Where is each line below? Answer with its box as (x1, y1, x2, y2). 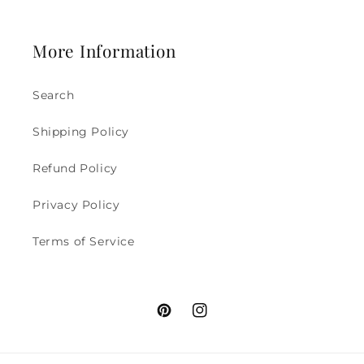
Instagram (192, 311, 255, 327)
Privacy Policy (32, 197, 120, 212)
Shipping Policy (32, 124, 129, 139)
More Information (32, 39, 176, 62)
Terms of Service (32, 234, 135, 249)
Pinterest (156, 311, 213, 327)
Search (32, 88, 75, 102)
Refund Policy (32, 161, 118, 175)
